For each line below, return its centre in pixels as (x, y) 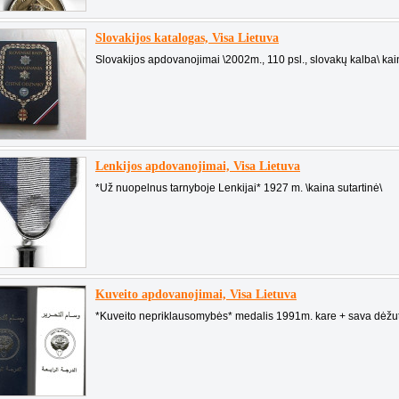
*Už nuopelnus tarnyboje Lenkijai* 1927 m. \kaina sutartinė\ (239, 188)
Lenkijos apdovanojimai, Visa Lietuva (198, 166)
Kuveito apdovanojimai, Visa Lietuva (196, 294)
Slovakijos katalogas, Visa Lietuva (187, 38)
